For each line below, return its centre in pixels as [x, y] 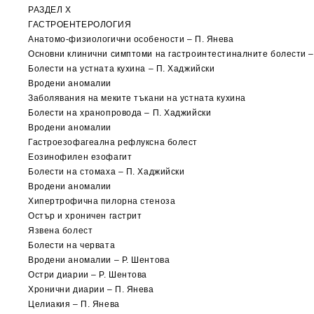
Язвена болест [61, 231]
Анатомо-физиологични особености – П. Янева [131, 39]
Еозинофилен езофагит [80, 157]
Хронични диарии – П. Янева [91, 289]
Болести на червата [72, 245]
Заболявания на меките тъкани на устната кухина [137, 98]
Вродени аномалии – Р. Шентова [99, 260]
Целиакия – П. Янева [74, 304]
